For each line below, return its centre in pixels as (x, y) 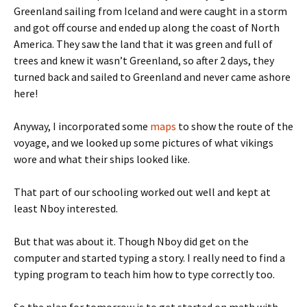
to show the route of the (235, 126)
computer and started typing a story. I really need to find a (149, 258)
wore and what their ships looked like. (102, 159)
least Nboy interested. (66, 209)
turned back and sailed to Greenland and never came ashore (152, 77)
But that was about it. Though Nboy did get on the (131, 242)
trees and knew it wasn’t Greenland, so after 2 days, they (144, 61)
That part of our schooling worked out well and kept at (142, 192)
